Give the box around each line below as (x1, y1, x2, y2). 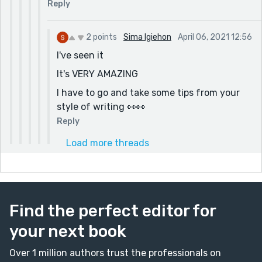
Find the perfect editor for (9, 201, 216, 220)
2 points (86, 32, 117, 42)
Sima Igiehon (123, 32, 171, 42)
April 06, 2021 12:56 (178, 32, 252, 42)
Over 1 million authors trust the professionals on (9, 247, 221, 258)
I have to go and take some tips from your (57, 87, 240, 98)
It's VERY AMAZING (57, 68, 138, 80)
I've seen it (57, 49, 104, 61)
